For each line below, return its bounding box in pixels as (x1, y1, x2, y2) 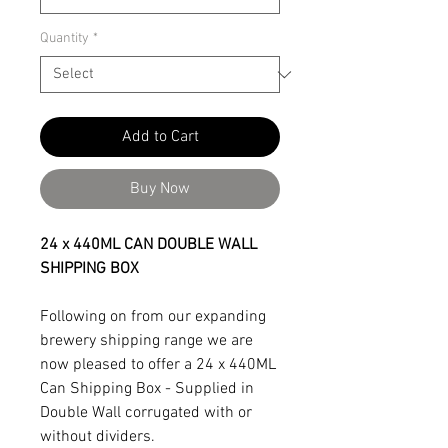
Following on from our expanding (40, 307, 266, 327)
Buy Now (130, 179, 190, 199)
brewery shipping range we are (40, 331, 253, 351)
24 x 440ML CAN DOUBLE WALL (40, 235, 257, 255)
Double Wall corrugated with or (40, 403, 252, 423)
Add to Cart (121, 127, 199, 147)
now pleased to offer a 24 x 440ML (40, 355, 276, 375)
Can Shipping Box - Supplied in (40, 379, 254, 399)
